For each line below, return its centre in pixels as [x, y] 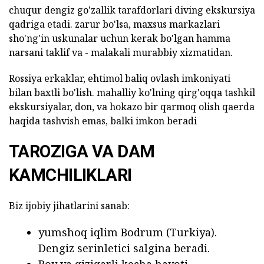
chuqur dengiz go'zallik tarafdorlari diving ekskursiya [132, 10]
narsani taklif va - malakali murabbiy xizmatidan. [121, 52]
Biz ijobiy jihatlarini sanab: [69, 205]
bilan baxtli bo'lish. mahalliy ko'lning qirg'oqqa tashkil [132, 92]
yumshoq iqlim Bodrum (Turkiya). [128, 232]
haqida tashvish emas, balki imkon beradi [103, 121]
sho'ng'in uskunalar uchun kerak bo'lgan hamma [120, 38]
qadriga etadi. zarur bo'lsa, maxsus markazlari [114, 24]
